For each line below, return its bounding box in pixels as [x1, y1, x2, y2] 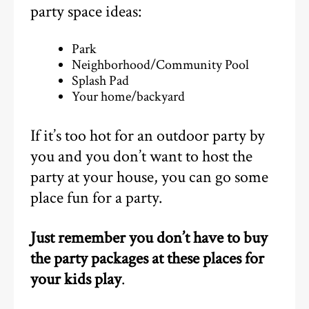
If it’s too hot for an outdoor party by [30, 125, 266, 146]
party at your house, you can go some [30, 166, 269, 188]
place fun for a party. [30, 187, 163, 208]
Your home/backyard [71, 88, 185, 106]
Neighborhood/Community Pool [71, 56, 249, 74]
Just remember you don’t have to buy [30, 228, 268, 249]
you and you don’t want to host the [30, 146, 253, 167]
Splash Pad [71, 72, 129, 90]
